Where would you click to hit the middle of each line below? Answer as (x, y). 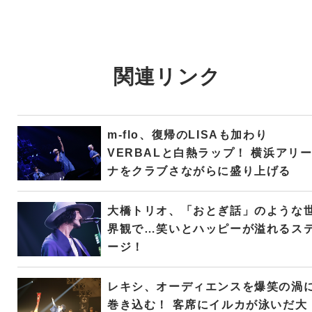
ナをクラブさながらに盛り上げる (199, 171)
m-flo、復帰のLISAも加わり (187, 134)
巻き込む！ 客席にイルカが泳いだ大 (207, 304)
